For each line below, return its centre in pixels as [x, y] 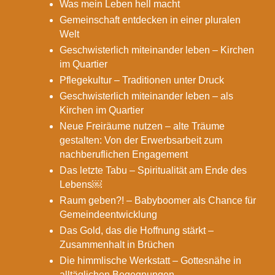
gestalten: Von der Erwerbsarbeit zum [141, 141]
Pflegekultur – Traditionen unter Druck [142, 80]
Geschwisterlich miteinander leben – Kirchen [157, 50]
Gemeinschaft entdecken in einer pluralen [150, 20]
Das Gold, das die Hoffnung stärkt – [137, 231]
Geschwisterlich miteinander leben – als [147, 96]
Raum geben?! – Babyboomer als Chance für [158, 201]
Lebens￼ [81, 185]
